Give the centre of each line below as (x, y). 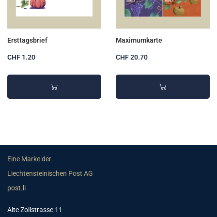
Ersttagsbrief (27, 41)
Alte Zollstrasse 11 (35, 210)
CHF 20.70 (132, 58)
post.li (16, 188)
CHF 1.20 (21, 58)
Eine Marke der (30, 159)
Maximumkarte (139, 41)
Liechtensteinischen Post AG (50, 174)
